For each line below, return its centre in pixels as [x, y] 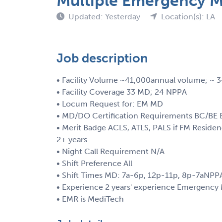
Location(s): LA [188, 16]
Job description [102, 58]
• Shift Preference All [94, 163]
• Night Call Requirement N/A [111, 151]
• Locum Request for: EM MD [110, 104]
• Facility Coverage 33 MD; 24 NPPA [122, 92]
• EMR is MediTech [90, 199]
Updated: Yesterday [105, 16]
